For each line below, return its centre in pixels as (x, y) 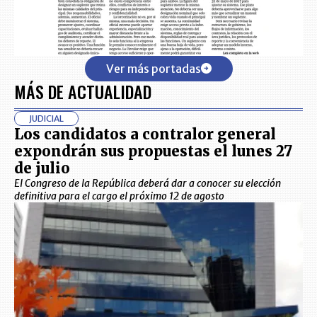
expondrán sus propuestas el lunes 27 (153, 151)
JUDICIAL (46, 118)
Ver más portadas (153, 68)
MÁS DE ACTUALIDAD (83, 91)
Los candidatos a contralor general (145, 134)
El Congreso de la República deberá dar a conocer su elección (148, 183)
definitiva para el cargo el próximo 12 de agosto (119, 196)
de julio (42, 168)
